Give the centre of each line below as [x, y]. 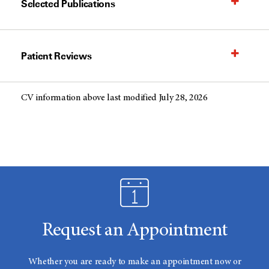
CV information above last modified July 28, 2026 [114, 98]
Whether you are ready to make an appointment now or [134, 262]
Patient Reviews [56, 56]
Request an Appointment [134, 231]
